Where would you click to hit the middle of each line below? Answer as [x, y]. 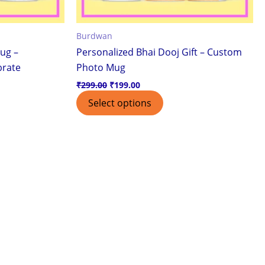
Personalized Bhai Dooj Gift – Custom [159, 52]
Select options [120, 103]
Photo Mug [101, 68]
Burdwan [94, 35]
